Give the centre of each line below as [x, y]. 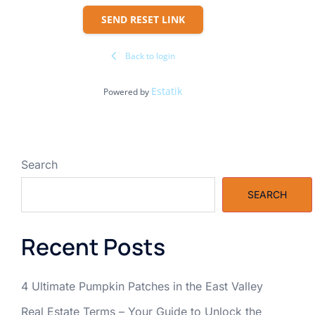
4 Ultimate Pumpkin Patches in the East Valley [142, 287]
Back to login [150, 56]
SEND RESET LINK [143, 20]
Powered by [128, 92]
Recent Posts [93, 247]
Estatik [167, 91]
